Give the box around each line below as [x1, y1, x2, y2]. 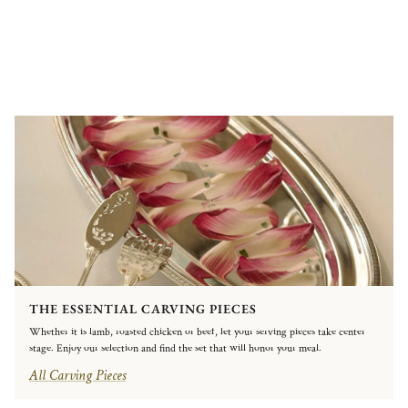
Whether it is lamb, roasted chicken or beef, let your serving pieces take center [29, 324, 365, 339]
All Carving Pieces [29, 365, 126, 385]
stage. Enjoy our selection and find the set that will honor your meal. [29, 341, 321, 355]
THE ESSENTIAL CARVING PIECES [29, 300, 257, 317]
